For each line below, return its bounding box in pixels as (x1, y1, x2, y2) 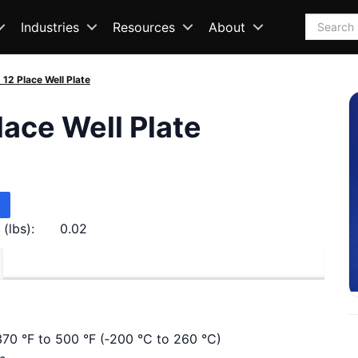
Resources (113, 18, 175, 35)
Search (304, 14, 346, 31)
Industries (21, 18, 79, 35)
